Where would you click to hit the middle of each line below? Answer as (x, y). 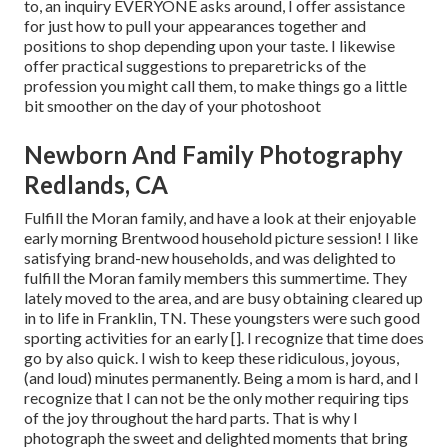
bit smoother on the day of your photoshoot (172, 106)
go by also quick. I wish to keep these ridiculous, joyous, (211, 358)
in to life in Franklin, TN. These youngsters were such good (222, 318)
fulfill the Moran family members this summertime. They (215, 278)
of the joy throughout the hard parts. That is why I (191, 418)
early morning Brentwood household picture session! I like (221, 238)
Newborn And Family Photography (213, 155)
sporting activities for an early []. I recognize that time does (224, 338)
